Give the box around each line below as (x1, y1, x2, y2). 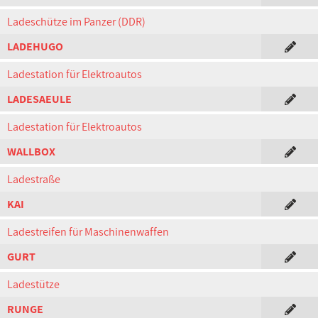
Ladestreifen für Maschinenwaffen (7, 224, 169, 239)
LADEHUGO (7, 39, 63, 54)
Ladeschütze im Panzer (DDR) (7, 14, 146, 29)
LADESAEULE (7, 92, 72, 106)
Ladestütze (7, 277, 60, 292)
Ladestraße (7, 172, 60, 187)
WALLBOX (7, 144, 55, 159)
